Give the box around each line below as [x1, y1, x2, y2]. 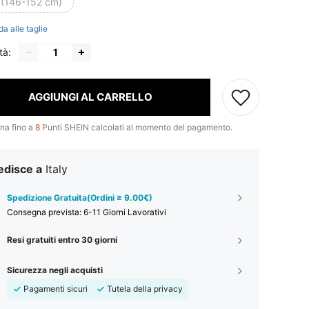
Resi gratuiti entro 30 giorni [7, 234, 117, 245]
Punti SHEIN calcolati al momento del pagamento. [40, 121, 232, 132]
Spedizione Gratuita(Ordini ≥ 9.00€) [7, 192, 152, 203]
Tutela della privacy [107, 283, 183, 294]
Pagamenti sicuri [23, 283, 88, 294]
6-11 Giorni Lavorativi [83, 206, 166, 217]
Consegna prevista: [7, 206, 83, 217]
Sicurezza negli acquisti [7, 264, 103, 275]
